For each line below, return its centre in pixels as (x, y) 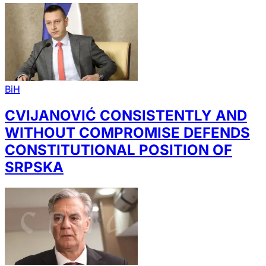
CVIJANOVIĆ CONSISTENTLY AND (126, 115)
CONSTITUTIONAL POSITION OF (118, 150)
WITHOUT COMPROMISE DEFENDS (127, 132)
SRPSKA (34, 167)
